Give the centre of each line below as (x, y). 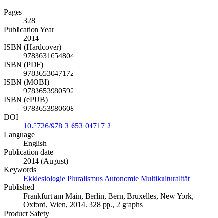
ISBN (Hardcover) (33, 47)
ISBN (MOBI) (27, 82)
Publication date (28, 152)
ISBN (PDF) (24, 65)
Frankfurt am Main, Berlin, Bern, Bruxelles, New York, (109, 196)
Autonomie (121, 179)
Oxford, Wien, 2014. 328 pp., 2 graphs (83, 205)
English (35, 144)
